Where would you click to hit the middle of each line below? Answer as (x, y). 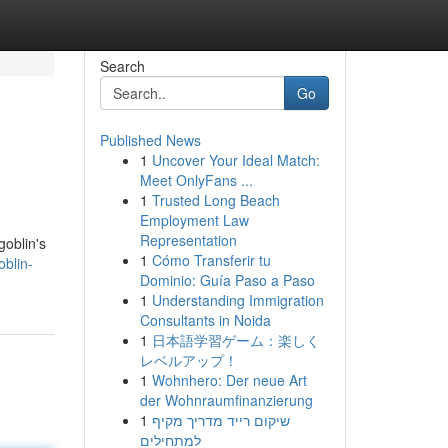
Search (122, 66)
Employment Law (194, 220)
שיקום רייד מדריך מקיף (220, 420)
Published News (150, 140)
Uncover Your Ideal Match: (235, 160)
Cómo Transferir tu (211, 260)
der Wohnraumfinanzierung (226, 400)
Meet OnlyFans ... (196, 180)
